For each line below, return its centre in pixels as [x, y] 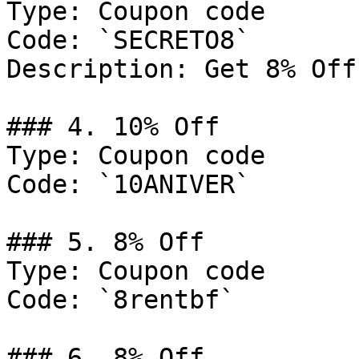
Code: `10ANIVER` [128, 184]
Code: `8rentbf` [121, 300]
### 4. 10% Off [113, 127]
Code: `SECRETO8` [128, 40]
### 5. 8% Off [105, 242]
